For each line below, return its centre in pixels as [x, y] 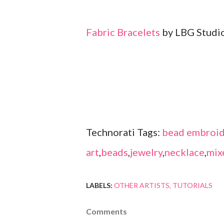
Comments [106, 211]
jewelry [146, 152]
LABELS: [99, 185]
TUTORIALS [192, 185]
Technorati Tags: [124, 132]
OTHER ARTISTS [142, 185]
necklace [184, 152]
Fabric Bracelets [123, 32]
